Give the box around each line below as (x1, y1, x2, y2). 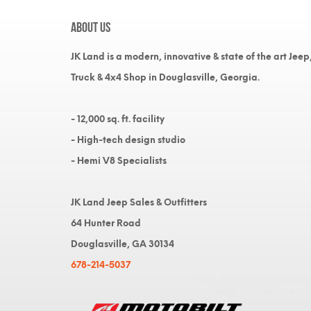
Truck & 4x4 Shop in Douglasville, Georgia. (71, 72, 260, 83)
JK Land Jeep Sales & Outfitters (71, 197, 207, 208)
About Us (71, 19, 110, 33)
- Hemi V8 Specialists (71, 155, 167, 166)
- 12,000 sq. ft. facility (71, 114, 165, 124)
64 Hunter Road (71, 218, 141, 228)
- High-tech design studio (71, 135, 185, 145)
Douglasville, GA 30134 (71, 239, 174, 249)
